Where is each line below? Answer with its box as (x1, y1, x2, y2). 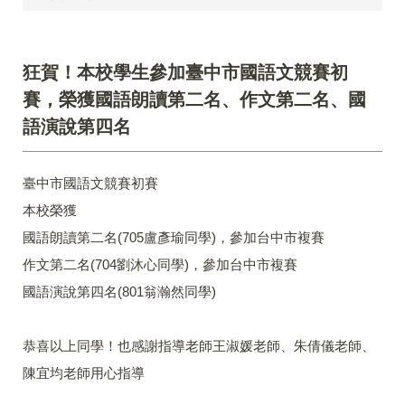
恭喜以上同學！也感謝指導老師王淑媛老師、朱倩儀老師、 (23, 338, 375, 354)
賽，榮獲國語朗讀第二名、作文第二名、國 (23, 89, 366, 110)
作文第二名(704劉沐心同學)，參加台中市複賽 (23, 257, 297, 273)
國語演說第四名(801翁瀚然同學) (23, 284, 216, 300)
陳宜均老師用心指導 (23, 365, 145, 381)
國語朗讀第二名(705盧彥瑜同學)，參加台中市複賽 (23, 230, 325, 246)
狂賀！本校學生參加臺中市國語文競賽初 (23, 62, 348, 83)
